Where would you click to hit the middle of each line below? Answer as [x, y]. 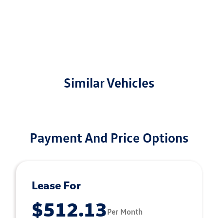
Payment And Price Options [109, 137]
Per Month [125, 211]
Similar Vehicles [109, 82]
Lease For [56, 185]
